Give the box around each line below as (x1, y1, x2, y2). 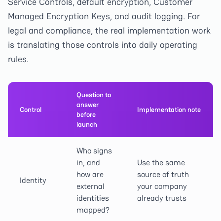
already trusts (137, 193, 186, 203)
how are (76, 169, 104, 180)
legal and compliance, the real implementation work (8, 25, 211, 36)
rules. (8, 53, 29, 65)
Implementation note (137, 105, 201, 114)
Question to (76, 90, 111, 99)
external (76, 181, 105, 191)
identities (76, 193, 109, 203)
